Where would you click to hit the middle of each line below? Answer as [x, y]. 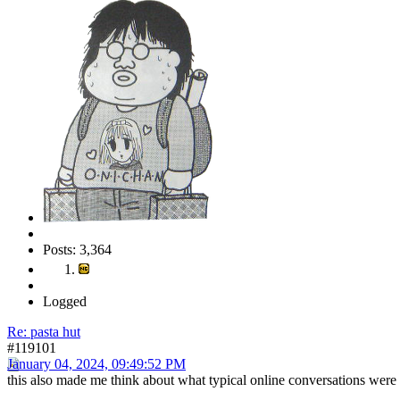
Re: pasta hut [44, 331]
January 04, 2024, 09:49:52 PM [96, 363]
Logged [65, 301]
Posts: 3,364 [77, 249]
